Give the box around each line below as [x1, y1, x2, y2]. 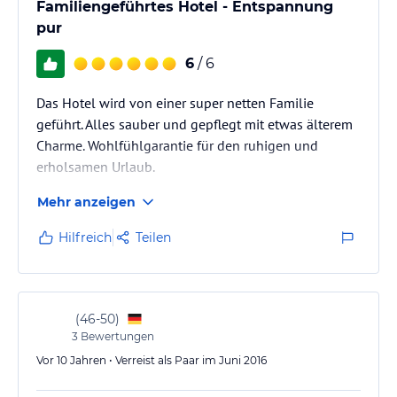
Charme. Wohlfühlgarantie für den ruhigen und [36, 136, 318, 154]
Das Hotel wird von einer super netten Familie [36, 93, 314, 112]
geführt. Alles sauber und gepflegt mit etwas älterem [36, 114, 353, 133]
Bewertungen [78, 329, 154, 343]
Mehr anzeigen [37, 193, 136, 210]
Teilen [136, 229, 171, 245]
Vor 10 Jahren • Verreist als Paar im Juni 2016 [36, 353, 267, 367]
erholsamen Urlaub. [36, 157, 155, 175]
